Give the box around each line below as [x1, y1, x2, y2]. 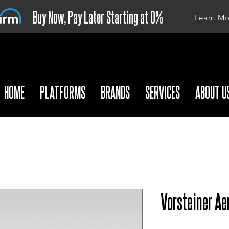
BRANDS [100, 82, 130, 101]
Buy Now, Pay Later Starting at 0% [33, 7, 163, 26]
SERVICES [145, 82, 180, 101]
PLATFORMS [39, 82, 85, 101]
